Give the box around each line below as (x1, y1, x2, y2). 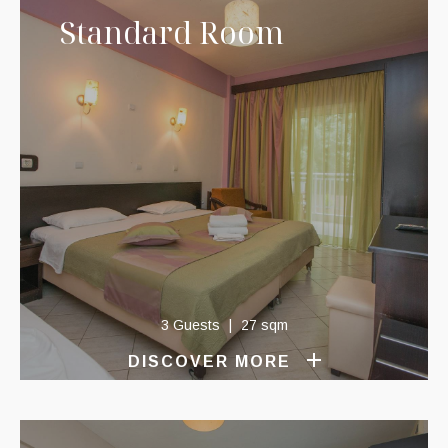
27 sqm (240, 317, 288, 333)
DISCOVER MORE (127, 353, 291, 370)
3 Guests (160, 317, 224, 333)
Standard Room (60, 12, 284, 53)
